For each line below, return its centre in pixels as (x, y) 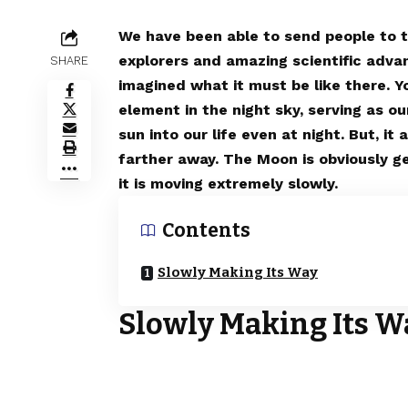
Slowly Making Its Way (238, 272)
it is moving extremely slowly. (228, 183)
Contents (206, 230)
